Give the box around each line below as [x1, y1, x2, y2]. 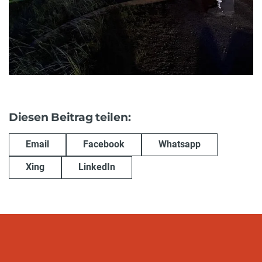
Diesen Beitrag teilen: [9, 110, 131, 124]
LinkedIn [78, 161, 115, 173]
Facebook [83, 139, 125, 150]
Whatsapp [158, 139, 201, 150]
